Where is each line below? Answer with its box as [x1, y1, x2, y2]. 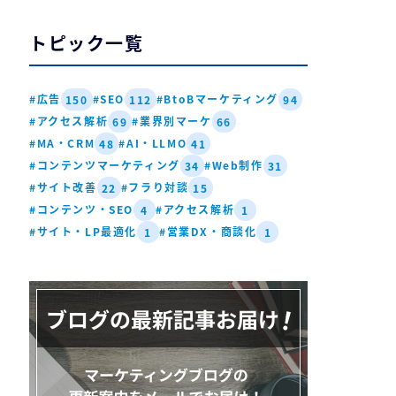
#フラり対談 [120, 179, 189, 195]
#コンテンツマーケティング [29, 157, 180, 173]
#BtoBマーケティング [156, 91, 279, 107]
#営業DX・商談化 [159, 224, 257, 240]
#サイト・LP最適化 [29, 224, 137, 240]
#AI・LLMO [118, 135, 187, 151]
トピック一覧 [29, 30, 144, 56]
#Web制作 [204, 157, 263, 173]
